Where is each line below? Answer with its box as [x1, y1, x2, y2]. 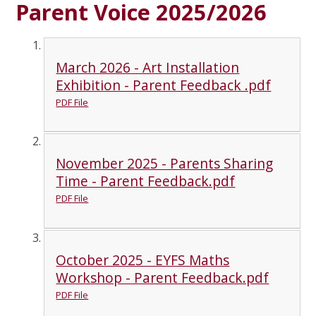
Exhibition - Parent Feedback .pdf [56, 75, 272, 95]
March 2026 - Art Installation [56, 57, 240, 77]
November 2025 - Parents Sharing [56, 154, 274, 174]
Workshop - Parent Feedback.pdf [56, 267, 269, 287]
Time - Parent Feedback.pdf [56, 171, 236, 191]
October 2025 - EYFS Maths [56, 250, 230, 269]
